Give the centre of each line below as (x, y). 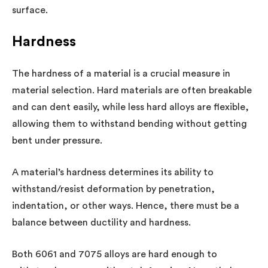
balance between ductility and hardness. (101, 222)
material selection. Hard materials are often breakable (132, 90)
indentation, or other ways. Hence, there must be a (126, 205)
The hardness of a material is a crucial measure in (121, 73)
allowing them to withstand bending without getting (130, 124)
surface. (30, 10)
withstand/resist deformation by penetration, (113, 189)
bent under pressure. (57, 140)
